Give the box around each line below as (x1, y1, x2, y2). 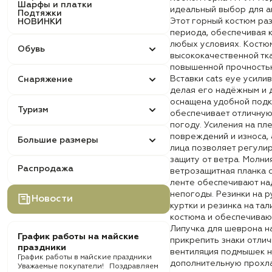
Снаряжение (18, 75, 73, 84)
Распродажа (18, 165, 73, 173)
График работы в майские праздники (18, 254, 155, 261)
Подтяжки (18, 9, 62, 18)
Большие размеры (18, 136, 98, 144)
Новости (32, 194, 73, 204)
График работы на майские (18, 233, 139, 241)
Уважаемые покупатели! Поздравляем (18, 263, 158, 270)
